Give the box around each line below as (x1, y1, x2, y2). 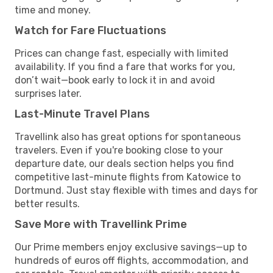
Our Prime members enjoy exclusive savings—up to (15, 241, 247, 253)
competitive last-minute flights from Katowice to (15, 171, 241, 183)
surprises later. (15, 87, 82, 99)
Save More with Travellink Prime (15, 217, 187, 231)
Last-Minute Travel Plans (15, 107, 150, 121)
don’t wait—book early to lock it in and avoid (15, 74, 215, 86)
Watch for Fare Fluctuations (15, 23, 166, 37)
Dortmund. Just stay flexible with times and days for (15, 184, 258, 196)
